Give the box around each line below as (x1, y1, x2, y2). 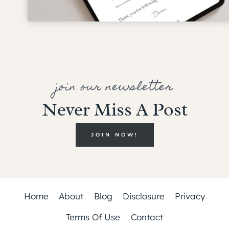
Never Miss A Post (41, 97, 188, 121)
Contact (130, 212, 163, 223)
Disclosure (122, 190, 165, 201)
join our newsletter (56, 76, 173, 99)
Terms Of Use (66, 212, 121, 223)
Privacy (175, 190, 205, 201)
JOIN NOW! (90, 131, 139, 138)
